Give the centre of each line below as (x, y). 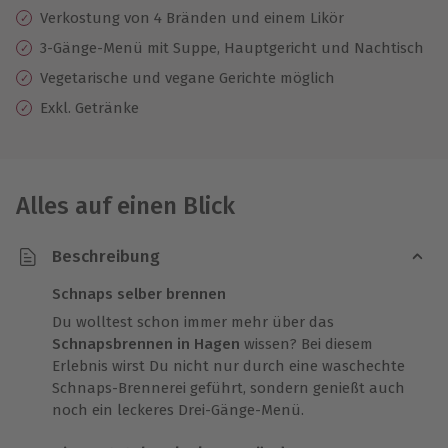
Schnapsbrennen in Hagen (146, 343)
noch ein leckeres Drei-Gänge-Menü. (180, 409)
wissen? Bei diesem (306, 343)
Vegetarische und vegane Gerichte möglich (187, 77)
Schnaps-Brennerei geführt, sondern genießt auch (228, 387)
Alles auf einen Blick (125, 205)
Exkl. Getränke (89, 107)
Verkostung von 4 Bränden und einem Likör (192, 17)
